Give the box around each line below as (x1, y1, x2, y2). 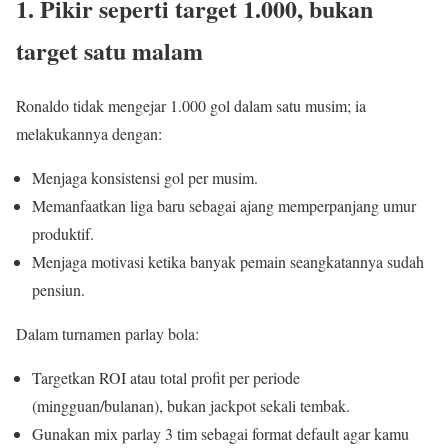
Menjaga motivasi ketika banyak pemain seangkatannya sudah (32, 251, 424, 273)
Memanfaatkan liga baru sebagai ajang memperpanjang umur (32, 195, 416, 217)
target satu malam (16, 33, 203, 69)
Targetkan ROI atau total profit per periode (32, 367, 300, 389)
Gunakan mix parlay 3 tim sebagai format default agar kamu (32, 423, 409, 445)
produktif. (32, 223, 94, 245)
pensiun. (32, 279, 85, 301)
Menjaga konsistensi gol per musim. (32, 167, 258, 189)
